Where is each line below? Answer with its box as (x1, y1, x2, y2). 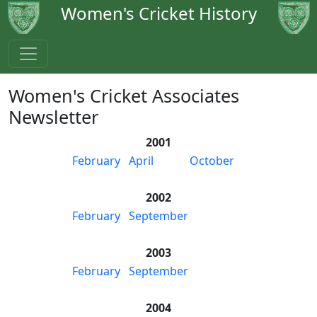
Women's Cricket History (60, 1, 257, 25)
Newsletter (8, 105, 98, 129)
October (190, 153, 234, 168)
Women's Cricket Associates (8, 83, 239, 108)
